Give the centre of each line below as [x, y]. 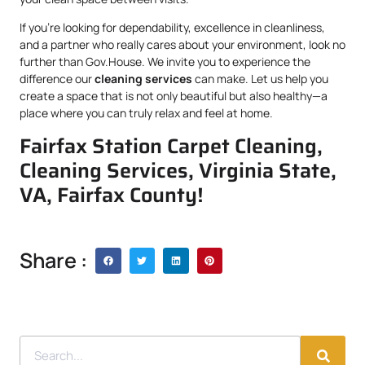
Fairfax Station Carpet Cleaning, [171, 146]
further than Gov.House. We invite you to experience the [165, 62]
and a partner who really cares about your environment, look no [182, 45]
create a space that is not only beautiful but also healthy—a [174, 96]
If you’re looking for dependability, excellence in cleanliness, [172, 28]
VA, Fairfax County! [112, 195]
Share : [53, 260]
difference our [57, 79]
